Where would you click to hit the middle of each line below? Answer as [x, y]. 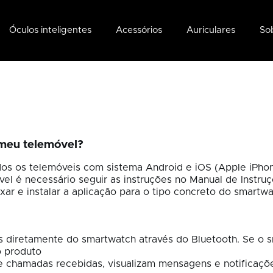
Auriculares [211, 30]
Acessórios [139, 30]
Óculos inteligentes [50, 30]
